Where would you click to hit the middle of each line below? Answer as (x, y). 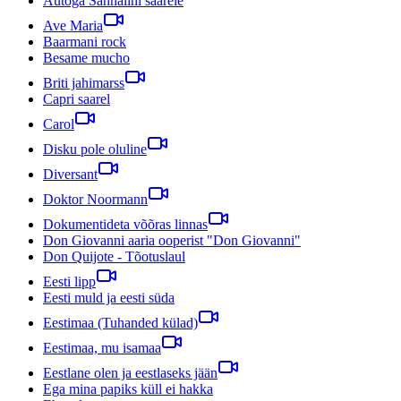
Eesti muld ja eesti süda (109, 297)
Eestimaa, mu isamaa (102, 347)
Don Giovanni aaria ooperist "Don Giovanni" (172, 240)
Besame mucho (86, 57)
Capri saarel (77, 98)
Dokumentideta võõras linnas (125, 224)
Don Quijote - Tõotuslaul (114, 256)
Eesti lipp (69, 281)
